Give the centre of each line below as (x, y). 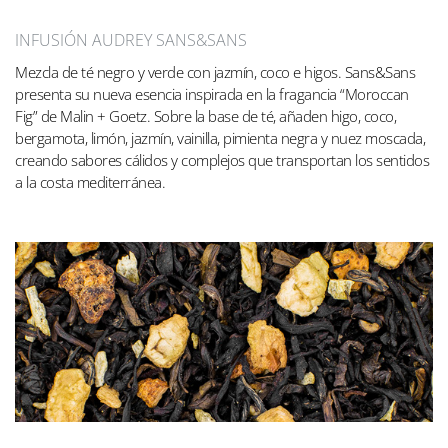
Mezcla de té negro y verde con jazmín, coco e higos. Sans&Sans (215, 71)
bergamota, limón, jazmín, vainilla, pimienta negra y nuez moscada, (220, 137)
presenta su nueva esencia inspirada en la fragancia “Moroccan (212, 93)
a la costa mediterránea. (90, 181)
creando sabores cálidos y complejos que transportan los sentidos (222, 159)
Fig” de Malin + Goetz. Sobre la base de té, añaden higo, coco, (205, 115)
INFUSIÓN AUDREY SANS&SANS (131, 39)
